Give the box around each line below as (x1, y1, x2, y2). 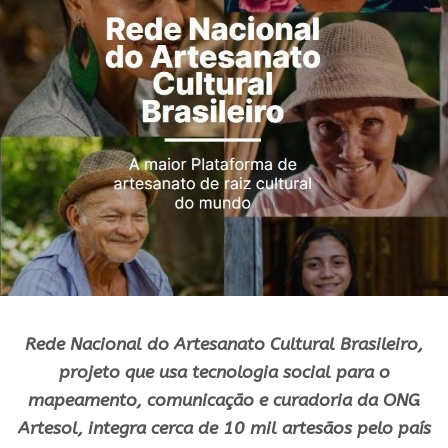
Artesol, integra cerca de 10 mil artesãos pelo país (17, 417, 431, 439)
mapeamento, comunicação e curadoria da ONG (28, 389, 420, 411)
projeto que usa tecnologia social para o (58, 361, 390, 383)
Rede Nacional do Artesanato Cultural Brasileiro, (25, 333, 423, 355)
